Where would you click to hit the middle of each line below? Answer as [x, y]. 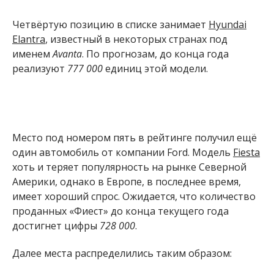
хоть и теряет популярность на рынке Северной [129, 167]
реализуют [40, 68]
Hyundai [228, 24]
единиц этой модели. [155, 68]
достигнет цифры [56, 226]
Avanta [67, 54]
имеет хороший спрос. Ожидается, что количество [134, 197]
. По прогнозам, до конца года [155, 54]
